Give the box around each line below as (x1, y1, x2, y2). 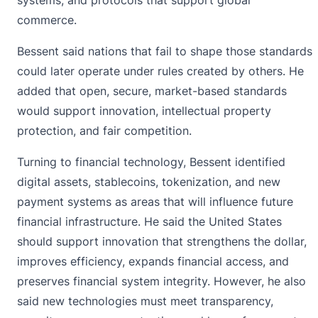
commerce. (17, 12, 77, 27)
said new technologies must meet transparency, (17, 293, 273, 308)
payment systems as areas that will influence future (17, 194, 293, 209)
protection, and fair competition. (17, 123, 192, 138)
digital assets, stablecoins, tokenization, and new (17, 174, 280, 189)
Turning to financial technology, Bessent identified (17, 154, 285, 169)
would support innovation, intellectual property (17, 103, 271, 118)
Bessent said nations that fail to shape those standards (17, 43, 312, 58)
